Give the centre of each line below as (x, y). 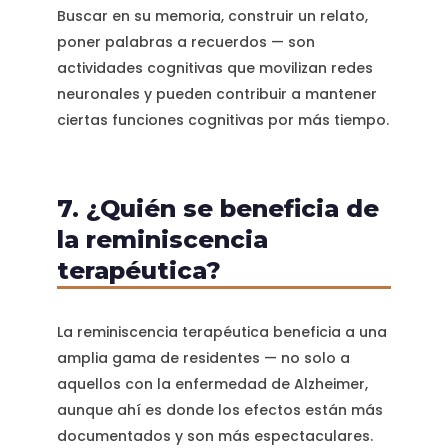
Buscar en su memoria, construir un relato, (212, 16)
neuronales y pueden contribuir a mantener (216, 94)
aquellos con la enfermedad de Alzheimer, (212, 384)
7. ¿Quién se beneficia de (217, 209)
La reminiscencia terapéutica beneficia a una (221, 332)
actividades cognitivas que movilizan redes (214, 68)
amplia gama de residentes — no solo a (203, 358)
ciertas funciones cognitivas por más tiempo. (222, 120)
